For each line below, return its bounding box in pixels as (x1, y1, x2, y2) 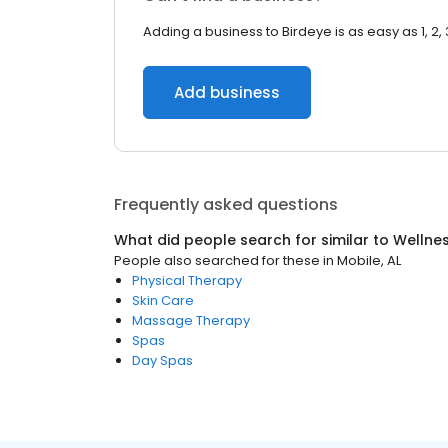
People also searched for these (114, 251, 320, 270)
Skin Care (132, 291, 194, 310)
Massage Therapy (132, 311, 250, 330)
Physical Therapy (132, 271, 242, 290)
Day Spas (132, 351, 193, 370)
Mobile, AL (337, 251, 401, 270)
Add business (174, 82, 280, 103)
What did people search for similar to (114, 230, 393, 250)
